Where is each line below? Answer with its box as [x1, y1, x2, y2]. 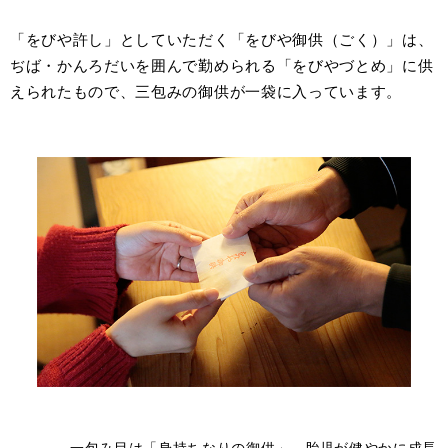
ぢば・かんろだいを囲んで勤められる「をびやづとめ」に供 [10, 57, 434, 74]
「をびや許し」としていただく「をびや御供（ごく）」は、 [10, 31, 434, 48]
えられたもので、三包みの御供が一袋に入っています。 [10, 83, 402, 100]
